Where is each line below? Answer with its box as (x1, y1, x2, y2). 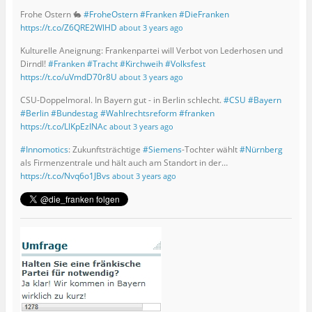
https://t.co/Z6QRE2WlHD (19, 22, 117, 34)
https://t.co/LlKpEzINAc (19, 120, 107, 133)
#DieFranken (178, 8, 229, 21)
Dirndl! (19, 58, 48, 70)
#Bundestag (50, 107, 98, 120)
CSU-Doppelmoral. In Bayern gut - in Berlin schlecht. (19, 94, 224, 107)
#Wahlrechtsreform (100, 107, 177, 120)
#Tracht (86, 58, 118, 70)
